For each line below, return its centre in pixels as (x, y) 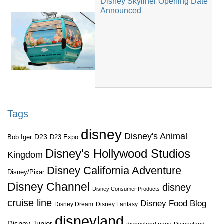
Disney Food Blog (173, 203)
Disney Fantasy (117, 204)
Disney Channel (49, 187)
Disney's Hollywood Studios (118, 153)
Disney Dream (74, 204)
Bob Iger (20, 137)
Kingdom (25, 155)
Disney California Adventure (114, 170)
